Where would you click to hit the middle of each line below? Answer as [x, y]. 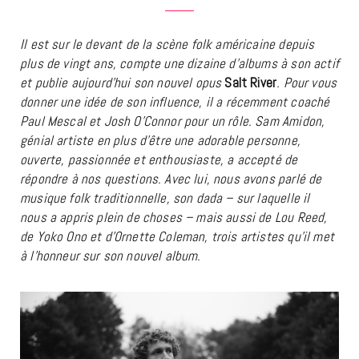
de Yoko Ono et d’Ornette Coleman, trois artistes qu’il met [177, 237]
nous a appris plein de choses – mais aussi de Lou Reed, [174, 218]
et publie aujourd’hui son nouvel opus [123, 83]
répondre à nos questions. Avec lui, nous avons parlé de [171, 179]
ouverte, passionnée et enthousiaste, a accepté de [159, 160]
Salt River [251, 83]
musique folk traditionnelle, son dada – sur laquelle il [165, 198]
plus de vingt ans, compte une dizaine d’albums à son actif [179, 64]
